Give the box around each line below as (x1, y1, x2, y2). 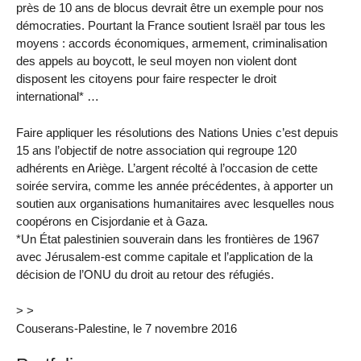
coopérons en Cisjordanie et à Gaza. (16, 214, 208, 229)
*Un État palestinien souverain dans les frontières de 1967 (16, 232, 319, 247)
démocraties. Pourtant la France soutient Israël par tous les (16, 19, 326, 33)
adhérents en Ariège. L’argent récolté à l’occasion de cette (16, 161, 317, 176)
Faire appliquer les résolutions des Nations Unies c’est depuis (16, 126, 338, 140)
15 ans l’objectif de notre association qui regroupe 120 (16, 143, 297, 158)
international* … (16, 89, 99, 104)
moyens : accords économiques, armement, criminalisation (16, 36, 327, 51)
